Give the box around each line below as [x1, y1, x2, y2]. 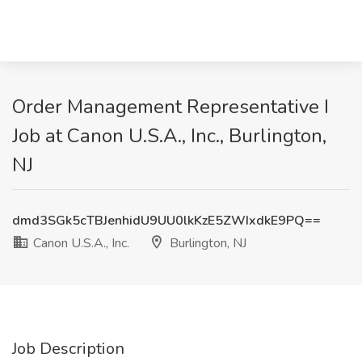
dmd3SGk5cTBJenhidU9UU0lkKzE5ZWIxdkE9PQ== [12, 212, 321, 229]
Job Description [12, 338, 124, 360]
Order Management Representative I [12, 94, 329, 120]
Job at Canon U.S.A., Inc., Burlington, [12, 123, 326, 149]
